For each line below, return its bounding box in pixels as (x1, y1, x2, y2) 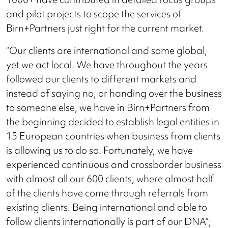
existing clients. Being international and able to (6, 200, 207, 214)
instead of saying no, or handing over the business (6, 86, 222, 100)
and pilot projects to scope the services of (6, 7, 182, 20)
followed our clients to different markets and (6, 72, 196, 85)
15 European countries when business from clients (6, 129, 220, 142)
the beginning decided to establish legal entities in (6, 115, 219, 128)
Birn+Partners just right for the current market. (6, 21, 204, 35)
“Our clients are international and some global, (6, 43, 207, 57)
